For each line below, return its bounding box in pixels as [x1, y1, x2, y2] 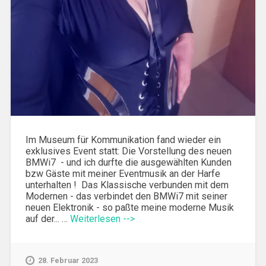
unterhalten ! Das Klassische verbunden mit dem [25, 179, 229, 191]
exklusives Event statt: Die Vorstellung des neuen [25, 145, 232, 157]
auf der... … [25, 213, 70, 224]
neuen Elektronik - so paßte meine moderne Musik [25, 201, 234, 213]
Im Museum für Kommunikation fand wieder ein [25, 134, 221, 145]
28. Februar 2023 [37, 255, 98, 265]
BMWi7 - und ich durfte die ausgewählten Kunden [25, 156, 232, 168]
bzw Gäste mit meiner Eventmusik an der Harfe [25, 167, 220, 179]
